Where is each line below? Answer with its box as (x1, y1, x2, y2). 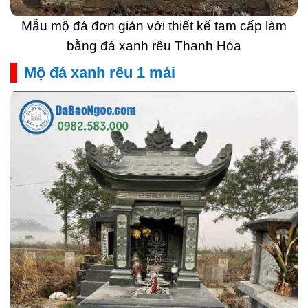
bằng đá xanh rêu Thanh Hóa (67, 38, 241, 54)
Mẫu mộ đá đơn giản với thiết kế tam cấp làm (21, 19, 287, 34)
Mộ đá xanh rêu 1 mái (24, 64, 175, 82)
